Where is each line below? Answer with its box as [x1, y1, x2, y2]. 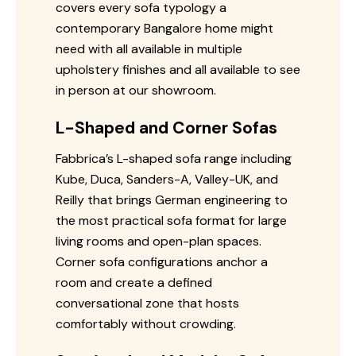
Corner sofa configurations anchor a [56, 253, 268, 270]
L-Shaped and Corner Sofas [56, 116, 277, 139]
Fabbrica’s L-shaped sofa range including [56, 149, 292, 167]
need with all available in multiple [56, 40, 242, 57]
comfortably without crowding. [56, 315, 236, 332]
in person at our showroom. [56, 81, 216, 99]
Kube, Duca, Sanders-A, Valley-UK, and [56, 170, 278, 188]
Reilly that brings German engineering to [56, 191, 288, 208]
